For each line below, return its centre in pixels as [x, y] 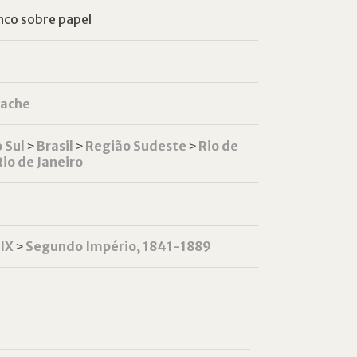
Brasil [55, 146]
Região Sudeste [135, 146]
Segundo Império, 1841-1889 [118, 246]
